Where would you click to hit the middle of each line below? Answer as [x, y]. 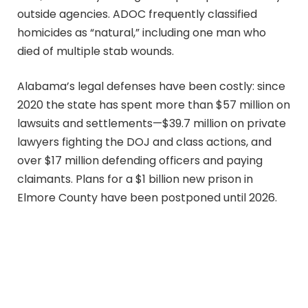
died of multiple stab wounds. [96, 51]
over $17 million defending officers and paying [140, 161]
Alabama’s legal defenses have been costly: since [151, 87]
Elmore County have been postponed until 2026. [147, 198]
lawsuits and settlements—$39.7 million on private [152, 124]
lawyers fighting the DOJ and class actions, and [144, 142]
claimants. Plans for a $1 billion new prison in [135, 179]
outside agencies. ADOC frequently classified [137, 14]
